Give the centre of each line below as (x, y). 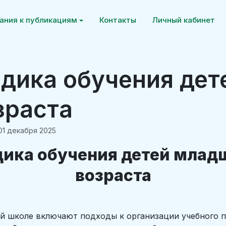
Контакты (118, 20)
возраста (113, 175)
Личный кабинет (184, 20)
